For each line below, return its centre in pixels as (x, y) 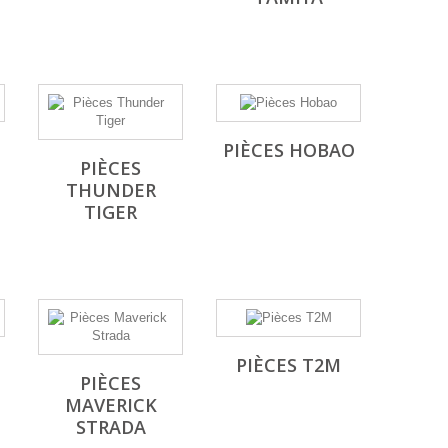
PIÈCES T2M (288, 365)
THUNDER (110, 190)
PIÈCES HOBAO (288, 150)
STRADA (110, 427)
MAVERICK (110, 405)
